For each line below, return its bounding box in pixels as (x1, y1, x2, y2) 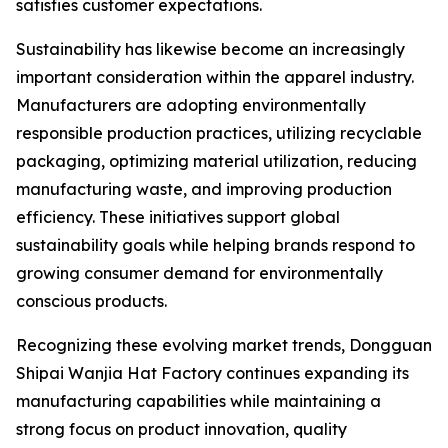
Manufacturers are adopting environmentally (16, 95, 366, 115)
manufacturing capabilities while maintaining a (16, 391, 381, 411)
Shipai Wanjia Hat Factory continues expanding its (16, 363, 409, 383)
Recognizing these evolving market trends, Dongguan (16, 335, 432, 355)
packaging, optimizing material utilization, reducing (16, 151, 417, 171)
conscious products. (16, 291, 167, 311)
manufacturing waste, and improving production (16, 179, 392, 199)
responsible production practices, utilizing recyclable (16, 123, 422, 143)
